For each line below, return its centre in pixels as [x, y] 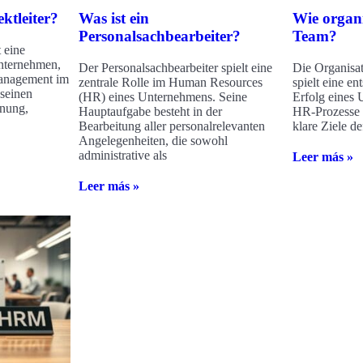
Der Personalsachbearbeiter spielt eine [176, 68]
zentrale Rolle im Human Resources [171, 83]
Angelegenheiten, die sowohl [154, 141]
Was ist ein [114, 19]
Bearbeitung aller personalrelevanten [172, 126]
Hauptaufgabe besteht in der [151, 112]
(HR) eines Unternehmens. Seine [163, 97]
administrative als [123, 156]
